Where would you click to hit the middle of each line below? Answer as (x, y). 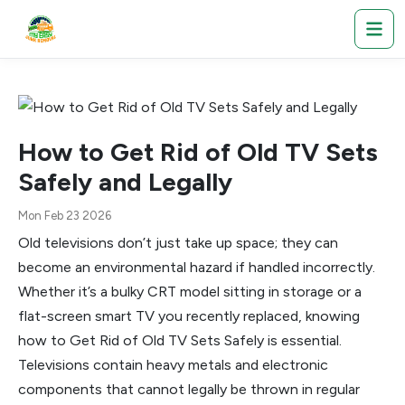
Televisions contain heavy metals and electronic (173, 365)
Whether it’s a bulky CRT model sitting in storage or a (190, 292)
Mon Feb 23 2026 (65, 216)
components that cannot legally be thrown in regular (189, 389)
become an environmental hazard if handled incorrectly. (197, 267)
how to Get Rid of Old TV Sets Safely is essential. (180, 340)
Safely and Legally (125, 182)
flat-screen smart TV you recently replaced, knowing (189, 316)
